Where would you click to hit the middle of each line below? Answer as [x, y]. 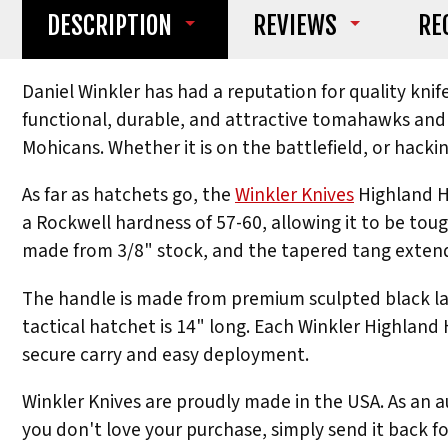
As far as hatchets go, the [128, 195]
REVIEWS [294, 26]
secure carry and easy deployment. [165, 354]
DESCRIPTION [109, 26]
